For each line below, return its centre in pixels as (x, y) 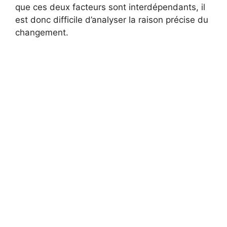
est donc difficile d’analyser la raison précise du (112, 20)
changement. (42, 33)
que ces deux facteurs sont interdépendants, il (110, 7)
